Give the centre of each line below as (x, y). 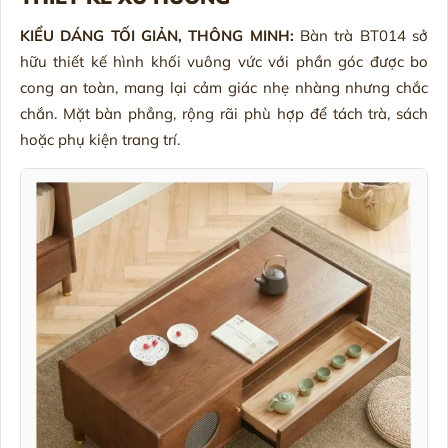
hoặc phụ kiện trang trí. (99, 139)
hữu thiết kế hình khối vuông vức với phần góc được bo (224, 61)
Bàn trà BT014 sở (364, 35)
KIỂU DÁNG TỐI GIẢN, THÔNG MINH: (160, 35)
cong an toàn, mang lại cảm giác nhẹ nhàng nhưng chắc (224, 87)
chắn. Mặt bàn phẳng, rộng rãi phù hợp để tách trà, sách (224, 113)
